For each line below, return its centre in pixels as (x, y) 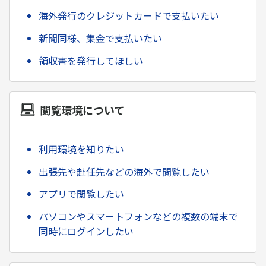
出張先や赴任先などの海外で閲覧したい (124, 171)
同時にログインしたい (86, 231)
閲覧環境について (82, 110)
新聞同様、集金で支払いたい (100, 38)
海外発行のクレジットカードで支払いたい (129, 16)
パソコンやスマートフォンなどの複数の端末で (138, 216)
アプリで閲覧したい (81, 194)
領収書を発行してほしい (91, 61)
